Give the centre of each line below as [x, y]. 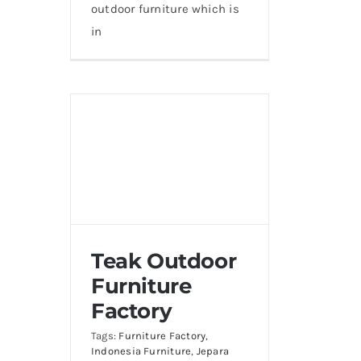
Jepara [213, 351]
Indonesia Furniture [141, 351]
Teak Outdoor [164, 261]
